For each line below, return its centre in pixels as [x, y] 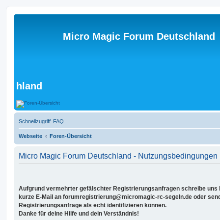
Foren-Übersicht [71, 136]
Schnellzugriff [35, 121]
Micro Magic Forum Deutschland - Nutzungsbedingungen [118, 156]
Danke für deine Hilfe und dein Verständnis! [79, 213]
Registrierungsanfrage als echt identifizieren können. [93, 205]
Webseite [30, 136]
